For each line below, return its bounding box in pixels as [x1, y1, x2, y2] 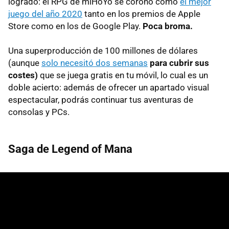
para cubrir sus [150, 57, 209, 68]
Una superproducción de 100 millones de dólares [8, 45, 198, 56]
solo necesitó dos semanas [41, 57, 148, 68]
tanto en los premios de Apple [82, 8, 200, 19]
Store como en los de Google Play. [8, 20, 143, 31]
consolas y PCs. [8, 106, 70, 117]
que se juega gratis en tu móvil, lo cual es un [40, 70, 208, 80]
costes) [8, 70, 40, 80]
